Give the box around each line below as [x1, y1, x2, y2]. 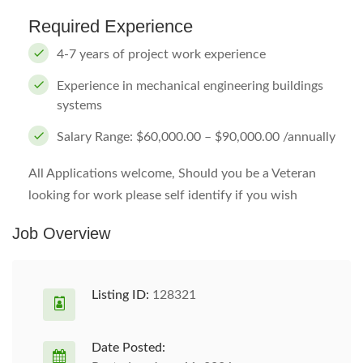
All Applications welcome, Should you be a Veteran [28, 167, 316, 180]
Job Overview [12, 224, 110, 242]
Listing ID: [92, 288, 149, 301]
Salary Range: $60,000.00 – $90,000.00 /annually [57, 130, 335, 143]
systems [57, 99, 102, 112]
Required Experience [28, 16, 193, 36]
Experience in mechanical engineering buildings [57, 79, 323, 92]
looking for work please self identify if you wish [28, 189, 297, 202]
